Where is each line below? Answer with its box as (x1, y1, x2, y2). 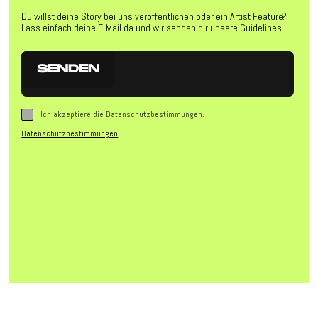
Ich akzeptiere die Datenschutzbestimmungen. (40, 108, 205, 120)
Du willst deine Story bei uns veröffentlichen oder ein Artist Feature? (21, 9, 287, 23)
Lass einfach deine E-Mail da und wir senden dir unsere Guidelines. (21, 21, 285, 34)
